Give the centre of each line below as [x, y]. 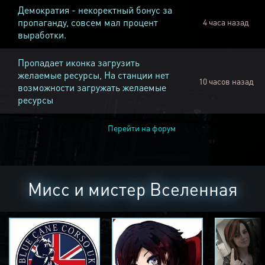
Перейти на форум [141, 128]
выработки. [42, 35]
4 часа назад [226, 22]
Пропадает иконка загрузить [79, 63]
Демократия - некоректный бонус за [95, 10]
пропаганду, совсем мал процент [88, 22]
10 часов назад [226, 81]
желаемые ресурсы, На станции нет [93, 75]
